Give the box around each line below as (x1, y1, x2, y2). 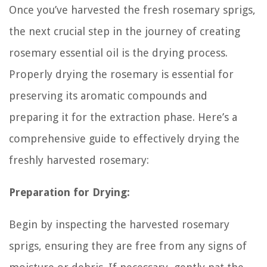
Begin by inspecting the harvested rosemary (9, 218, 229, 231)
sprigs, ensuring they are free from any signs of (9, 239, 247, 252)
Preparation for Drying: (9, 185, 130, 198)
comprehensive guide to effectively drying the (9, 132, 240, 145)
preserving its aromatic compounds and (9, 89, 207, 102)
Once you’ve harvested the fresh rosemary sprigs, (9, 3, 256, 16)
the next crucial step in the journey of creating (9, 24, 240, 38)
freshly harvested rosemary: (9, 153, 149, 166)
